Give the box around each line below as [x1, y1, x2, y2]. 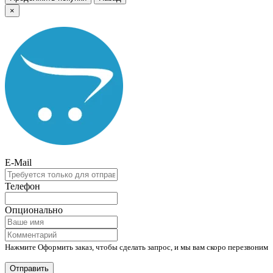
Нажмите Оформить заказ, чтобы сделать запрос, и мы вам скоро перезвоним [5, 242, 268, 252]
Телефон [5, 180, 40, 191]
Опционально [5, 204, 63, 215]
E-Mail [5, 157, 32, 168]
